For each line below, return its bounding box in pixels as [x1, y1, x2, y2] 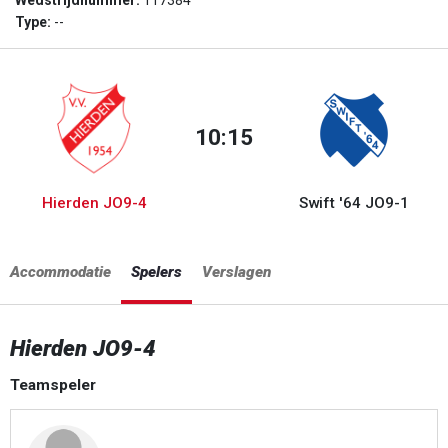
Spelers [131, 263, 182, 281]
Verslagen [202, 263, 271, 281]
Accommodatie [10, 263, 111, 281]
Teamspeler [10, 376, 96, 394]
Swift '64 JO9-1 [298, 194, 409, 212]
